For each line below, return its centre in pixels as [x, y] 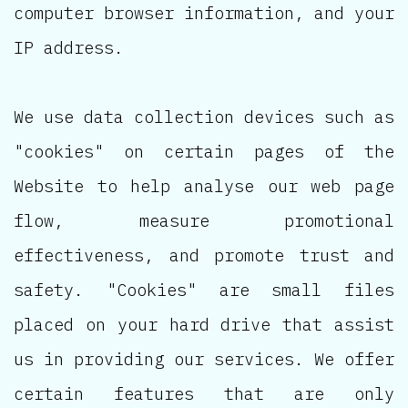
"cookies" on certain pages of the [204, 151]
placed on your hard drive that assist [204, 324]
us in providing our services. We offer [204, 358]
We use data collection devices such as [204, 116]
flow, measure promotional [204, 220]
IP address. [69, 47]
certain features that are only [204, 393]
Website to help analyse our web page [204, 185]
